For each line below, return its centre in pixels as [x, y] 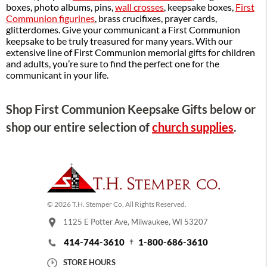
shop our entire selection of [79, 128]
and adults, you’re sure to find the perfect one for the [113, 63]
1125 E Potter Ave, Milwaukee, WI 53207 [135, 222]
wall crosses [139, 7]
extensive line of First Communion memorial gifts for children [131, 52]
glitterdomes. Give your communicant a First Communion [123, 30]
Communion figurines [50, 18]
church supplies [193, 128]
